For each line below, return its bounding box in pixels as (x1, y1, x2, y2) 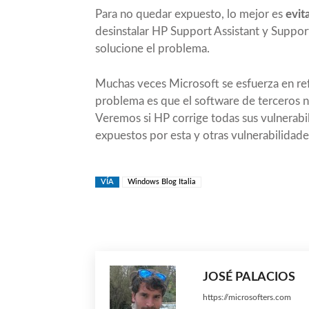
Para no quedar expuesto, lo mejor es (95, 8, 286, 20)
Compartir (227, 213, 261, 221)
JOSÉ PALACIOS (203, 270, 295, 283)
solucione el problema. (95, 42, 210, 54)
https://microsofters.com (203, 292, 291, 301)
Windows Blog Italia (128, 177, 196, 186)
